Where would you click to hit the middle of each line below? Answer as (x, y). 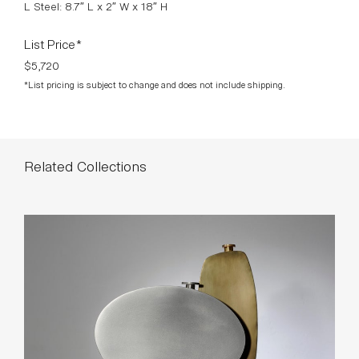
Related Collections (85, 165)
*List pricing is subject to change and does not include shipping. (155, 84)
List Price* (53, 43)
